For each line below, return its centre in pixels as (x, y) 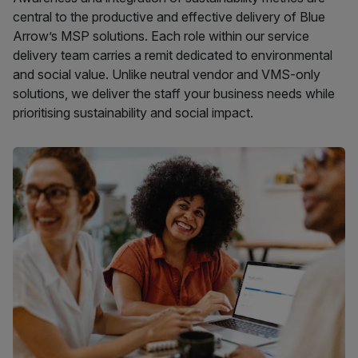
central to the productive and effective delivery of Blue (169, 16)
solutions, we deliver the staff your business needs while (174, 93)
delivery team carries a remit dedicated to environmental (173, 55)
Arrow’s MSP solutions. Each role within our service (161, 36)
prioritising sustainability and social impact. (133, 112)
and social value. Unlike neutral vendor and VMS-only (167, 74)
